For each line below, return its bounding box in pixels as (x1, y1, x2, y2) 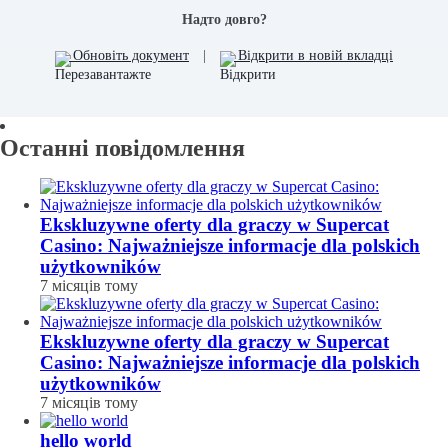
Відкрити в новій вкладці (234, 48, 393, 64)
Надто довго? (181, 12, 267, 28)
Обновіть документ (69, 48, 189, 64)
